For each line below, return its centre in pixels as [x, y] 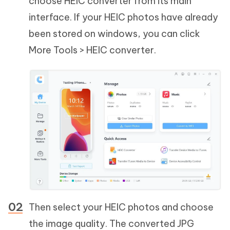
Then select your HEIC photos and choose [121, 207]
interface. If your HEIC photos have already [123, 17]
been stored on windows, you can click [114, 34]
